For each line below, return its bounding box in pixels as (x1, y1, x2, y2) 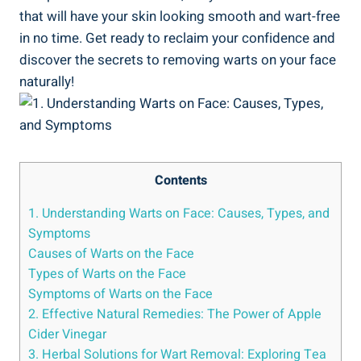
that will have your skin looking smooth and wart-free (19, 6, 340, 27)
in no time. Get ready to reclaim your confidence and (19, 27, 335, 48)
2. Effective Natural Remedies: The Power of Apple (28, 304, 322, 324)
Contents (154, 170, 207, 190)
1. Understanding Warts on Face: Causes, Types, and (28, 203, 330, 223)
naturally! (19, 71, 74, 92)
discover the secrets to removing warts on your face (19, 49, 336, 70)
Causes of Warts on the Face (28, 243, 194, 263)
